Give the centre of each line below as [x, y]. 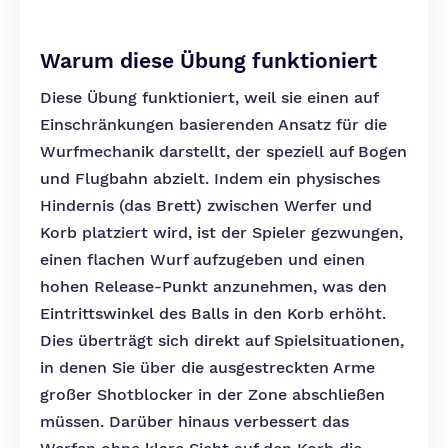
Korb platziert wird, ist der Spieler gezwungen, [221, 232]
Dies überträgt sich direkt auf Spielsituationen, [222, 340]
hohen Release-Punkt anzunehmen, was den [213, 286]
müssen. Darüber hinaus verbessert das [194, 421]
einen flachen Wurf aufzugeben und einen [202, 259]
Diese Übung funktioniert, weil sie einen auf [209, 97]
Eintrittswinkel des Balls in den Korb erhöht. [213, 313]
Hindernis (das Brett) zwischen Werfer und [206, 205]
